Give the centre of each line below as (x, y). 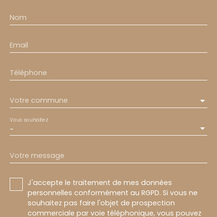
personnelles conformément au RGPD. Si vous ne (113, 193)
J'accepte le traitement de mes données (100, 183)
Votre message (37, 155)
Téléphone (28, 73)
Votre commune (39, 100)
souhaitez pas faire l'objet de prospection (101, 203)
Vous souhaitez (29, 120)
